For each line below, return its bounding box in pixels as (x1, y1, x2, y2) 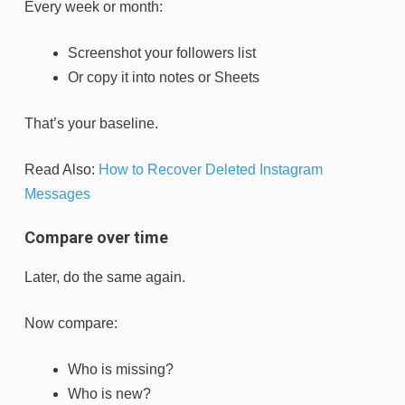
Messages (24, 185, 90, 202)
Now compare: (24, 315, 118, 331)
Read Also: (24, 161, 99, 177)
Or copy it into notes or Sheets (68, 69, 259, 85)
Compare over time (24, 227, 168, 247)
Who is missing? (68, 361, 174, 377)
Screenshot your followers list (68, 44, 256, 61)
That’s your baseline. (24, 115, 158, 131)
